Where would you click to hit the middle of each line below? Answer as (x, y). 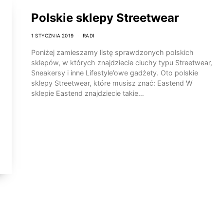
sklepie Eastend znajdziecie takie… (88, 93)
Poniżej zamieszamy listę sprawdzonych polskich (112, 52)
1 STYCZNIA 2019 (52, 36)
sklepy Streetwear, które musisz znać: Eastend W (112, 83)
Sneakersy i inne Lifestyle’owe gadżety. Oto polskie (115, 73)
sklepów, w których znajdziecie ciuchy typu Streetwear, (122, 63)
